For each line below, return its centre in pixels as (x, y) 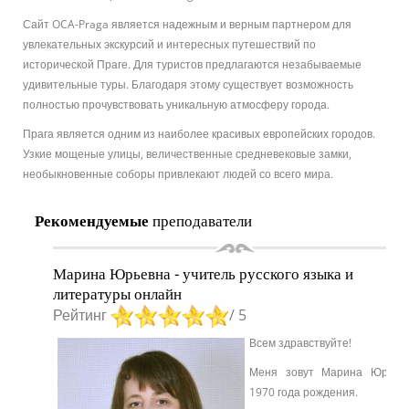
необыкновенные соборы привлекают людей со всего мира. (178, 173)
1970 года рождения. (304, 392)
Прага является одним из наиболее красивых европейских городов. (199, 133)
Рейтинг (82, 315)
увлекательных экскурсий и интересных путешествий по (169, 44)
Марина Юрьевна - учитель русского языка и (203, 273)
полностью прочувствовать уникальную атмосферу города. (176, 104)
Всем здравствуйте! (300, 342)
